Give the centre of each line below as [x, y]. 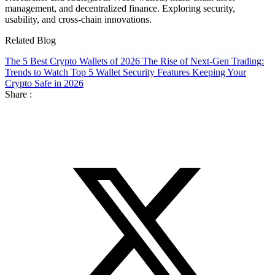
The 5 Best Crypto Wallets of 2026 [74, 61]
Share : [18, 94]
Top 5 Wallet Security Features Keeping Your [158, 72]
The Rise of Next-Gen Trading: [203, 61]
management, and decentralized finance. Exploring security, [120, 8]
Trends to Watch [38, 72]
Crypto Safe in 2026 [44, 83]
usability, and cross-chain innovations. [78, 19]
